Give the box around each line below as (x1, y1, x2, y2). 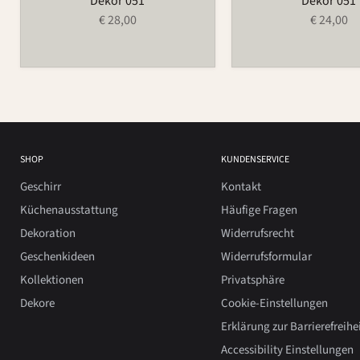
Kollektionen (20, 272, 84, 288)
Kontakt (220, 178, 261, 195)
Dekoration (20, 225, 76, 242)
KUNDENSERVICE (220, 153, 289, 166)
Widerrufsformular (220, 248, 312, 265)
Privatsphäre (220, 272, 284, 288)
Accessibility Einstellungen (220, 342, 354, 358)
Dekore (20, 295, 55, 312)
